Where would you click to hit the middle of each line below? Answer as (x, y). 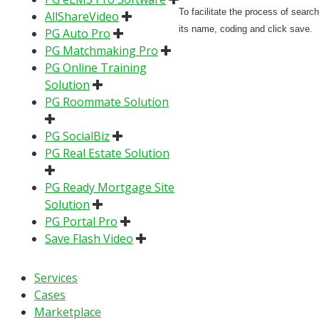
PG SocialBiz (77, 136)
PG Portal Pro (81, 221)
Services (56, 277)
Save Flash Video (89, 238)
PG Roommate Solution (107, 101)
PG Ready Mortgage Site (110, 187)
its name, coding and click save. (246, 28)
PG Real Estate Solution (107, 153)
